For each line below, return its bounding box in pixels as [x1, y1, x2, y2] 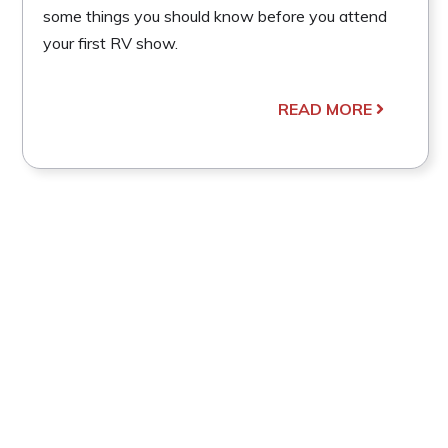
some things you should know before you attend [43, 5, 387, 26]
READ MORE [277, 98, 372, 119]
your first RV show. [43, 32, 178, 53]
